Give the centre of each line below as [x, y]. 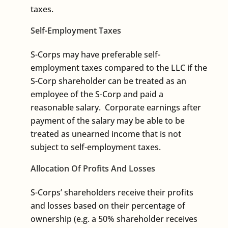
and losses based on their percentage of [108, 205]
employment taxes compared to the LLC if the [119, 67]
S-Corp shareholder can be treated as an [108, 81]
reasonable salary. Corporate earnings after [116, 107]
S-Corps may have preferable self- [95, 54]
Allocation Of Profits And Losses [93, 168]
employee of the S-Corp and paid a [97, 94]
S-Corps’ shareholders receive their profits [112, 192]
